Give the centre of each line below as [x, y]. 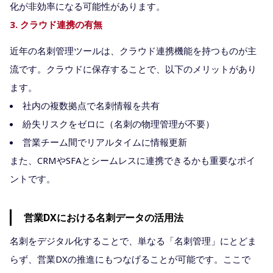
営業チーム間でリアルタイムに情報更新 [105, 142]
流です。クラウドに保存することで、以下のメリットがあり [133, 69]
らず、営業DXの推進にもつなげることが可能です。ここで [130, 259]
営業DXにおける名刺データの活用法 [104, 217]
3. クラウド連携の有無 [56, 24]
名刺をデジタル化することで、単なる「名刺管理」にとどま [133, 240]
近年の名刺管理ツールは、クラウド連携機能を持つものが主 [133, 50]
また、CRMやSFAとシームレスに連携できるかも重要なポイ [133, 160]
